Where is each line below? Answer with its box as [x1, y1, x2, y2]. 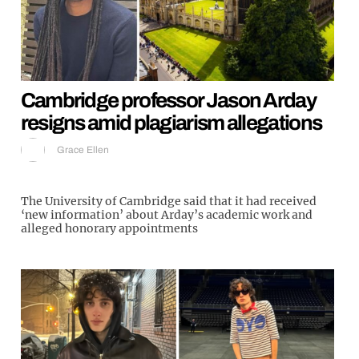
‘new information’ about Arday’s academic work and [20, 207, 313, 222]
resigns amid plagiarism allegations [20, 111, 322, 134]
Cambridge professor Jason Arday [20, 88, 316, 111]
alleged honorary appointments [20, 220, 198, 236]
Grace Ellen [56, 143, 109, 155]
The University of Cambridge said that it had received [20, 193, 317, 208]
